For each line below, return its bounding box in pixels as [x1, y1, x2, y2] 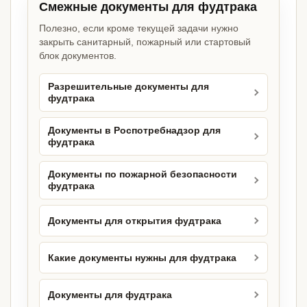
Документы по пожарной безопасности [48, 169, 237, 180]
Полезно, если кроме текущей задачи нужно [39, 23, 238, 34]
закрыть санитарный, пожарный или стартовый [39, 36, 251, 48]
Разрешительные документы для [48, 82, 209, 93]
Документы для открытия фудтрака [48, 215, 221, 226]
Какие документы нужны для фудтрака [48, 252, 236, 263]
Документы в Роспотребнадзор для [48, 125, 221, 136]
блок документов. [39, 50, 116, 62]
